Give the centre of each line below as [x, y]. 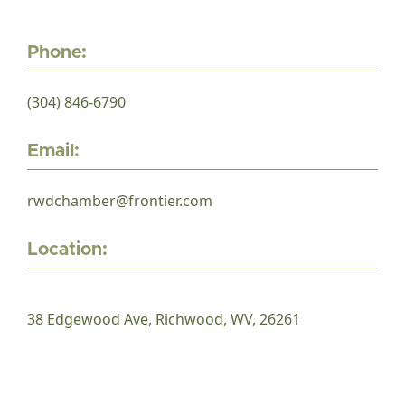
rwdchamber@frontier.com [120, 201]
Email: [53, 151]
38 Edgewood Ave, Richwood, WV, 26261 [164, 319]
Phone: [57, 52]
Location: [67, 250]
